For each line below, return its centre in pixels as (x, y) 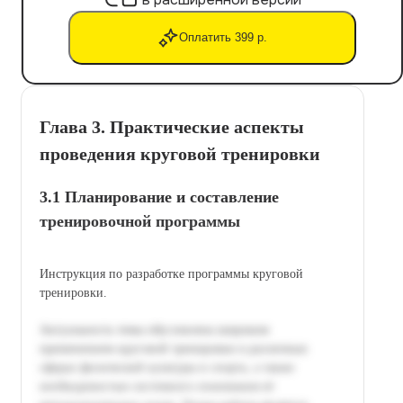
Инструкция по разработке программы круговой (171, 273)
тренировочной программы (140, 221)
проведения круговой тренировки (180, 153)
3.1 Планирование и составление (159, 197)
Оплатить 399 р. (223, 38)
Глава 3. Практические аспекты (172, 126)
